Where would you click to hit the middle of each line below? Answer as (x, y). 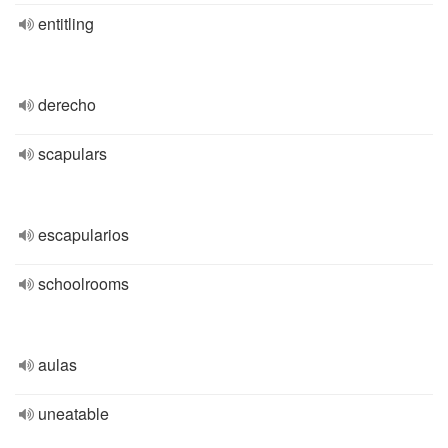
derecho (67, 104)
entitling (66, 23)
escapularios (83, 234)
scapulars (72, 153)
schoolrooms (83, 283)
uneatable (73, 413)
